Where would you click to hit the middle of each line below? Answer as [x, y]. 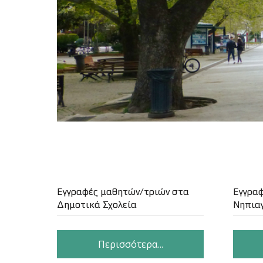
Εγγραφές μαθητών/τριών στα [123, 192]
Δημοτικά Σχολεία [97, 205]
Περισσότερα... [130, 244]
